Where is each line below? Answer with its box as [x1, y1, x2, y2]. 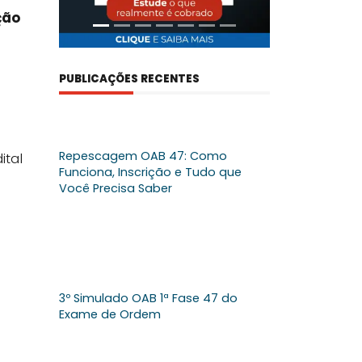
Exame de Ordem [59, 306, 161, 323]
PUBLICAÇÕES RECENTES [59, 70, 200, 86]
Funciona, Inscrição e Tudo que [59, 164, 242, 181]
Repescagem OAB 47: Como [59, 148, 227, 165]
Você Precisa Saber [59, 180, 172, 197]
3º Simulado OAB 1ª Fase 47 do [59, 290, 238, 307]
